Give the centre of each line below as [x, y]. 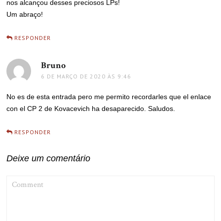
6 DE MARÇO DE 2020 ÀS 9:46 [86, 76]
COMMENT [21, 180]
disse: [76, 66]
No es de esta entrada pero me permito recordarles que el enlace [109, 97]
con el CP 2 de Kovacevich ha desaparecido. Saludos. [91, 109]
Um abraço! [25, 15]
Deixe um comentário [49, 159]
